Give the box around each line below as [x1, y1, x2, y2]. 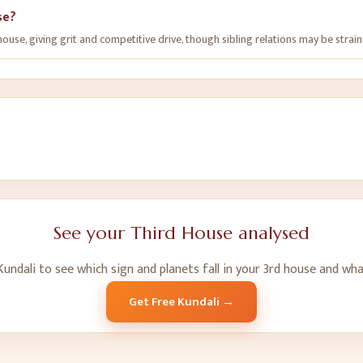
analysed [233, 222, 310, 244]
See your [53, 222, 130, 244]
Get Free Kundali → [129, 292, 234, 312]
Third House [130, 222, 233, 244]
